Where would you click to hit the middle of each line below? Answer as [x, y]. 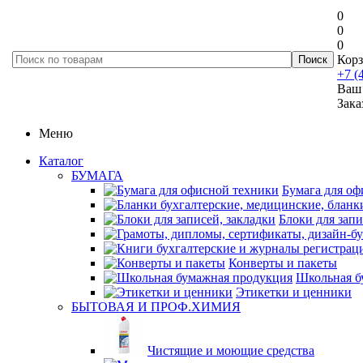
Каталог [61, 161]
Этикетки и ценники [294, 292]
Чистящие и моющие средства [231, 350]
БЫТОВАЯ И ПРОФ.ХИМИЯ [156, 307]
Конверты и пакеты [283, 263]
